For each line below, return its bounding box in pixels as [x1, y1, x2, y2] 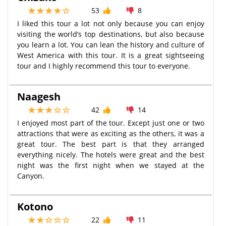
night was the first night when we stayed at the [17, 160, 204, 170]
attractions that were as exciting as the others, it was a [17, 128, 204, 138]
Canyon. [17, 171, 44, 181]
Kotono [17, 199, 53, 213]
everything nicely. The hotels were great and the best [17, 149, 204, 159]
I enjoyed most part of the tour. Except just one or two [17, 118, 204, 128]
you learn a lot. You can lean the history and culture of [17, 39, 204, 49]
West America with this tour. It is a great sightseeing [17, 50, 204, 60]
